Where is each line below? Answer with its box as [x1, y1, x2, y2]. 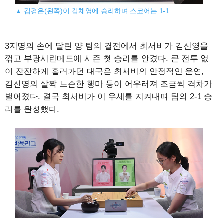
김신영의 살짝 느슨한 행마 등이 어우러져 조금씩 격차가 [5, 79, 212, 89]
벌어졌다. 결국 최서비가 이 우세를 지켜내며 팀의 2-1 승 [5, 91, 212, 101]
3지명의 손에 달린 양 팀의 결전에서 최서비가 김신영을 [5, 41, 208, 51]
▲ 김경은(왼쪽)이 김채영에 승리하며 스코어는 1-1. [15, 6, 172, 15]
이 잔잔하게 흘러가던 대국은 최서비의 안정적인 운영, [5, 66, 204, 76]
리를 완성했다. [5, 104, 59, 114]
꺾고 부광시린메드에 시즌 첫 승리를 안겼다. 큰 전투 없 [5, 54, 209, 63]
